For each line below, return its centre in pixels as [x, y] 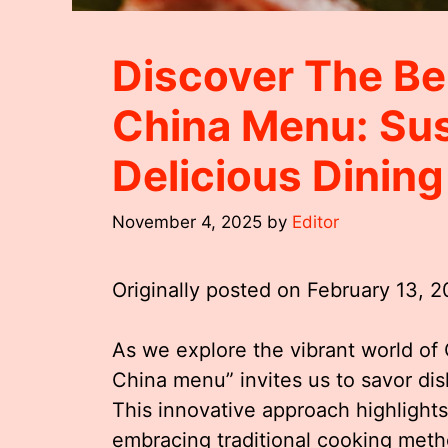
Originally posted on [209, 289]
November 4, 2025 [187, 221]
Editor [315, 221]
